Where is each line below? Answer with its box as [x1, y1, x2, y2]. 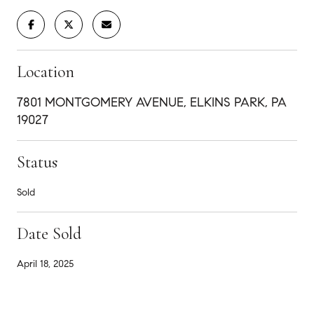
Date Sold [17, 223, 81, 244]
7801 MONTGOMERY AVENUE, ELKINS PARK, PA [17, 94, 287, 110]
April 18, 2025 [17, 257, 74, 270]
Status [17, 151, 57, 172]
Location [17, 61, 74, 82]
